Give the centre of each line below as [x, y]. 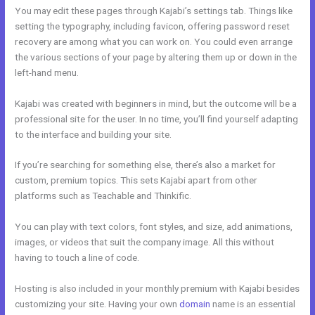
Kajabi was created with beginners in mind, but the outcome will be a [156, 103]
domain [195, 304]
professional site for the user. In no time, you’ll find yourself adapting [157, 118]
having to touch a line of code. [77, 258]
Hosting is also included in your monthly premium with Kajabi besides [157, 289]
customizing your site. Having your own [97, 304]
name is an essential [253, 304]
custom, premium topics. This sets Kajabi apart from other [136, 180]
